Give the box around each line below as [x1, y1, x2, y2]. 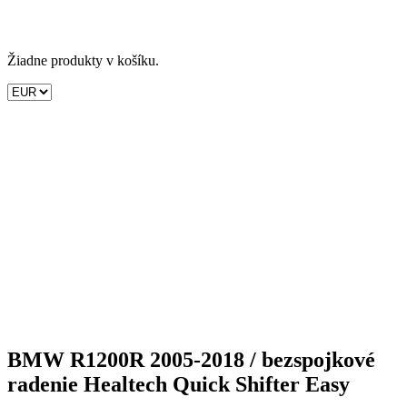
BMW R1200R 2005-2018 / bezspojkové [7, 347, 375, 372]
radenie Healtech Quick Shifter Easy [7, 372, 350, 396]
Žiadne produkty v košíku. [7, 52, 159, 68]
